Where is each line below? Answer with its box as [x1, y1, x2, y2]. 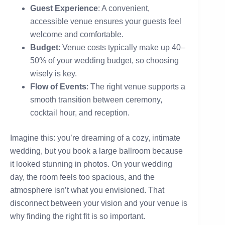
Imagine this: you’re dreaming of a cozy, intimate [10, 133, 180, 142]
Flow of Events [30, 82, 86, 91]
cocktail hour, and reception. [30, 108, 130, 117]
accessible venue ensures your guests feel [30, 17, 181, 26]
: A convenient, [98, 4, 150, 13]
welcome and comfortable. [30, 30, 124, 39]
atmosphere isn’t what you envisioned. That [10, 185, 164, 194]
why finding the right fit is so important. [10, 211, 145, 220]
